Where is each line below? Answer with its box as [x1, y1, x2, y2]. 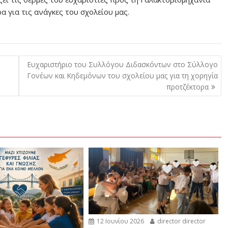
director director [156, 216, 206, 225]
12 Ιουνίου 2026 [95, 216, 145, 225]
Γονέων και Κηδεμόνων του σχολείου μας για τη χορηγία [26, 70, 218, 80]
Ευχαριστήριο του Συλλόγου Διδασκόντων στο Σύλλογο [26, 59, 218, 69]
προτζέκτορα [166, 81, 209, 92]
